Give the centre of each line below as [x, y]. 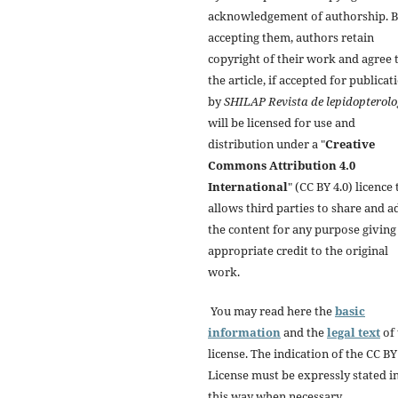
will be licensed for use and [282, 122]
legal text [354, 332]
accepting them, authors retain [291, 37]
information [244, 332]
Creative [350, 143]
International [248, 186]
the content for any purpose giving [302, 229]
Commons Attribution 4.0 [282, 165]
